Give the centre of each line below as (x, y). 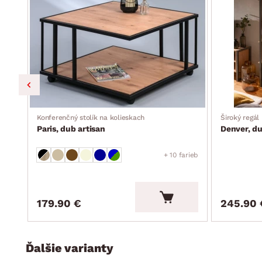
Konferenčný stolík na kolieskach (91, 117)
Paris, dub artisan (71, 128)
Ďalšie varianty (70, 248)
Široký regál (240, 117)
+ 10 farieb (181, 155)
